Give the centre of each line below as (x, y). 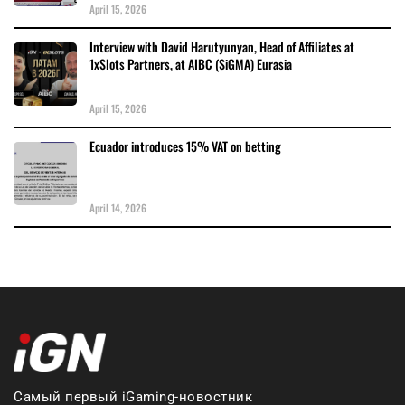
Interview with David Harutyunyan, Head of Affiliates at (222, 46)
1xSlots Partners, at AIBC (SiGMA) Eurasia (191, 63)
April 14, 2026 (118, 207)
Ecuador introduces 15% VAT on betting (185, 146)
